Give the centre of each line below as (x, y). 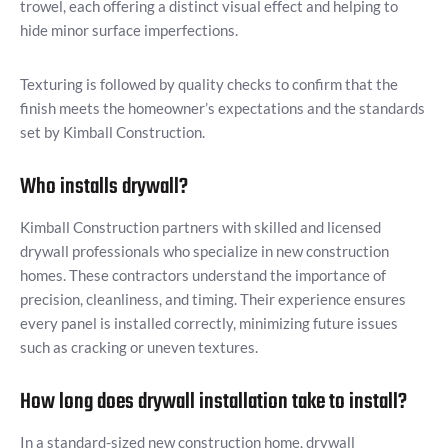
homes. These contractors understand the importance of (203, 275)
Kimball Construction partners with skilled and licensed (200, 227)
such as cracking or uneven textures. (139, 347)
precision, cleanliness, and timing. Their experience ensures (213, 299)
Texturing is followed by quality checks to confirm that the (209, 84)
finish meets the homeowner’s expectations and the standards (222, 108)
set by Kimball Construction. (112, 132)
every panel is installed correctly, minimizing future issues (209, 323)
